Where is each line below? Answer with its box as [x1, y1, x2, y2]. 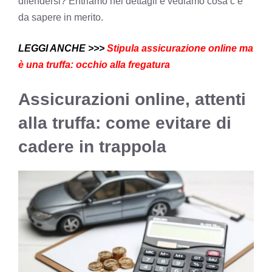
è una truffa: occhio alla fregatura [18, 59, 170, 70]
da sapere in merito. [18, 12, 103, 22]
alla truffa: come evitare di [18, 113, 231, 132]
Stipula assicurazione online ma [104, 42, 253, 53]
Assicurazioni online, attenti [18, 89, 246, 109]
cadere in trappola [18, 137, 166, 156]
